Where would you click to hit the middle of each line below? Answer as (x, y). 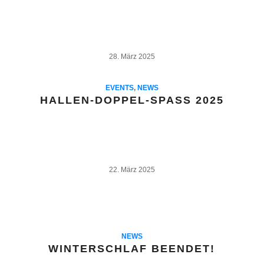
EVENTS (119, 87)
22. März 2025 (132, 169)
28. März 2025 (132, 56)
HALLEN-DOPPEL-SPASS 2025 (132, 100)
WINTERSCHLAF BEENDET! (132, 248)
